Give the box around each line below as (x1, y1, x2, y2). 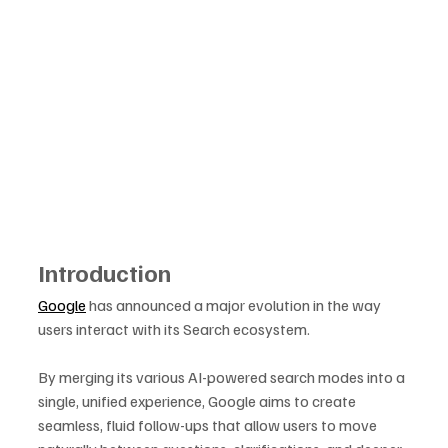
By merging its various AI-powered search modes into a (38, 366, 408, 387)
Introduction (38, 256, 171, 287)
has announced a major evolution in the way (86, 294, 384, 315)
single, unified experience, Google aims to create (38, 390, 359, 411)
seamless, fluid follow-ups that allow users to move (38, 414, 380, 435)
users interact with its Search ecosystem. (38, 318, 313, 339)
